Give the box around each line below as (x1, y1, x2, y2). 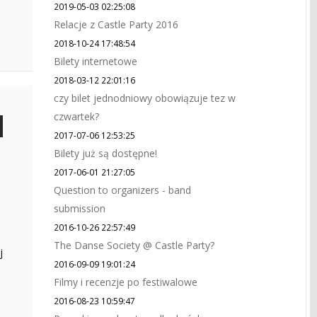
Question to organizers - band (54, 183, 191, 197)
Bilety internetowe (54, 54, 137, 68)
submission (54, 202, 105, 215)
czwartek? (54, 110, 99, 123)
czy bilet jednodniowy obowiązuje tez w (54, 91, 236, 105)
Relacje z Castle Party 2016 (54, 18, 178, 31)
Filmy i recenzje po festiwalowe (54, 275, 197, 289)
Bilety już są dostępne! (54, 146, 157, 160)
